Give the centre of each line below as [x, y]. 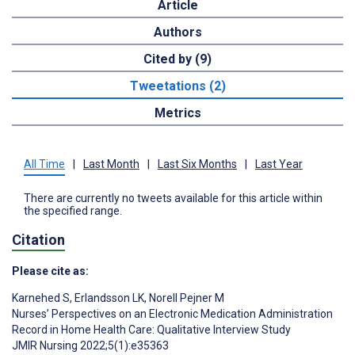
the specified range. [73, 210]
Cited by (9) [177, 59]
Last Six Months [197, 164]
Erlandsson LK [108, 298]
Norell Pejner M [185, 298]
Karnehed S [41, 298]
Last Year [279, 164]
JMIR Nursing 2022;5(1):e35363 [90, 346]
